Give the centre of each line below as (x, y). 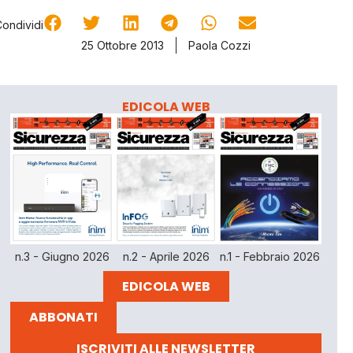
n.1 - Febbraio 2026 (269, 256)
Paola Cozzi (220, 45)
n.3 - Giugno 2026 (63, 256)
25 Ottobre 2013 (123, 45)
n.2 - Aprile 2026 (166, 256)
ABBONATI (64, 317)
